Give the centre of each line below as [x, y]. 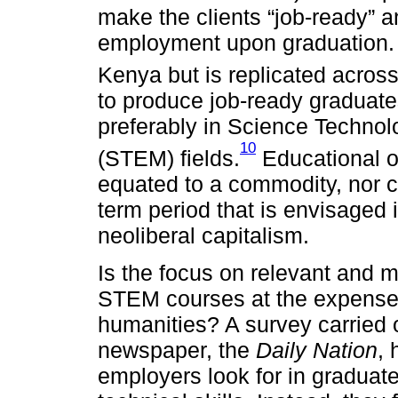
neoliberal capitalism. [203, 235]
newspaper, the [177, 350]
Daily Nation [317, 350]
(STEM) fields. [169, 158]
